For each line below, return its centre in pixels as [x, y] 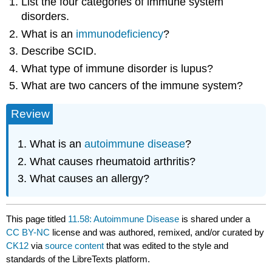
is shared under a [215, 219]
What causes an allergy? [90, 178]
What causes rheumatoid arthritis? [113, 161]
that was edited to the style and [166, 245]
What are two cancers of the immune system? [132, 85]
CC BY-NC [29, 232]
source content [75, 245]
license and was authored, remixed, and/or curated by [158, 232]
